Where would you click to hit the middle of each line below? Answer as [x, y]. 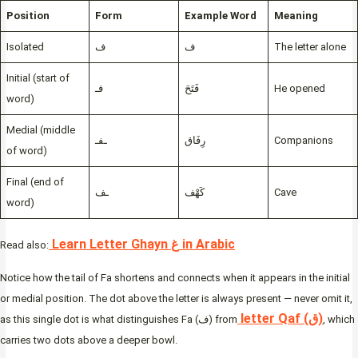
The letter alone [310, 47]
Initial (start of [38, 78]
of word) [26, 151]
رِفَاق [195, 141]
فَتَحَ [191, 89]
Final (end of [35, 182]
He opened [299, 89]
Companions [303, 141]
